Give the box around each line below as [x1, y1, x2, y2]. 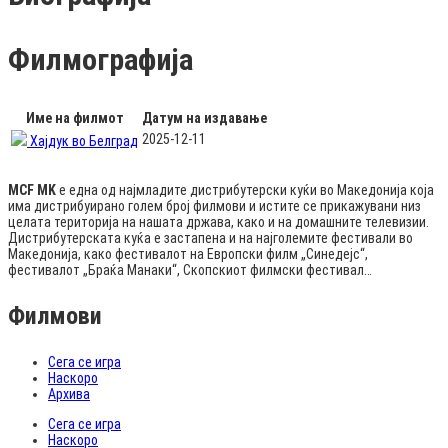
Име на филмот [25, 109, 124, 126]
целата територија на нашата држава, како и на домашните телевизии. [8, 213, 429, 230]
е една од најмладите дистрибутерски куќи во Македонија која [56, 181, 434, 198]
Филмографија [8, 41, 193, 77]
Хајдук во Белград [30, 132, 138, 149]
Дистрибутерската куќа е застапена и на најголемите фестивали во [8, 229, 413, 246]
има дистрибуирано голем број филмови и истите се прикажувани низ [8, 197, 421, 214]
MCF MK [8, 181, 56, 198]
